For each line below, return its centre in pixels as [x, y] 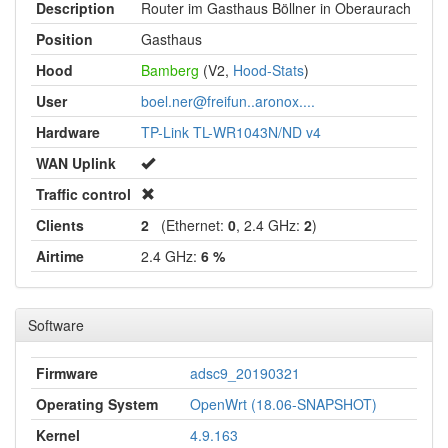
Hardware [68, 132]
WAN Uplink [76, 163]
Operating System [97, 404]
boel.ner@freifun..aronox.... [228, 101]
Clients [60, 225]
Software [56, 325]
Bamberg [170, 70]
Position [64, 39]
